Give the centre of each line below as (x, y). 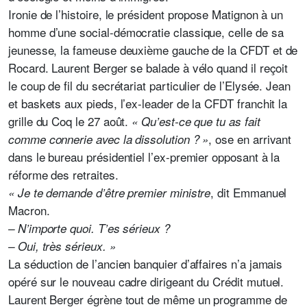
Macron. (29, 210)
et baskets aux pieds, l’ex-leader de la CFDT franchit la (148, 103)
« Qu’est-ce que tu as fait (196, 121)
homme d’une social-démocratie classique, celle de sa (146, 32)
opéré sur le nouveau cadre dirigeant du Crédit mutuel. (146, 281)
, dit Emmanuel (249, 192)
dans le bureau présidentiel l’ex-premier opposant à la (144, 157)
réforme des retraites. (63, 174)
